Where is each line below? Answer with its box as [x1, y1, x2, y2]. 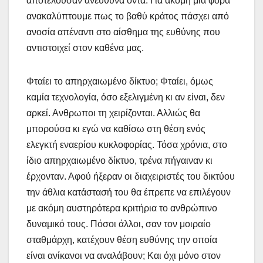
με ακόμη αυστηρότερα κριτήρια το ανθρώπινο [26, 203, 217, 213]
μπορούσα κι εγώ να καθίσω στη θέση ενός [26, 123, 205, 134]
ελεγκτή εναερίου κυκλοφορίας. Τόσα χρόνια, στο [26, 139, 227, 150]
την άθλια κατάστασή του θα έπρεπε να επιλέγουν [26, 187, 231, 197]
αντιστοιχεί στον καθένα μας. [26, 42, 144, 53]
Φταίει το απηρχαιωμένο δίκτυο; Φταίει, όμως [26, 76, 213, 86]
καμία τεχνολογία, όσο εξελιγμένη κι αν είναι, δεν [26, 92, 225, 102]
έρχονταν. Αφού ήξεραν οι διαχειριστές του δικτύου [26, 171, 235, 181]
